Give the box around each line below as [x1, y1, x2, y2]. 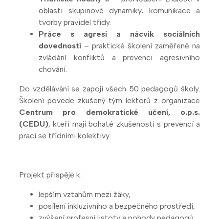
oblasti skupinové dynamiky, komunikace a [39, 5, 200, 15]
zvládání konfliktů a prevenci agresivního [39, 52, 200, 62]
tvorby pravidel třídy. [39, 17, 111, 27]
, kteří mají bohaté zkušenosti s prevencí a [48, 119, 200, 129]
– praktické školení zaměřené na [81, 41, 200, 50]
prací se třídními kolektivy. [19, 131, 110, 140]
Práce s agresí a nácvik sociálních [39, 29, 200, 39]
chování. [39, 64, 67, 74]
